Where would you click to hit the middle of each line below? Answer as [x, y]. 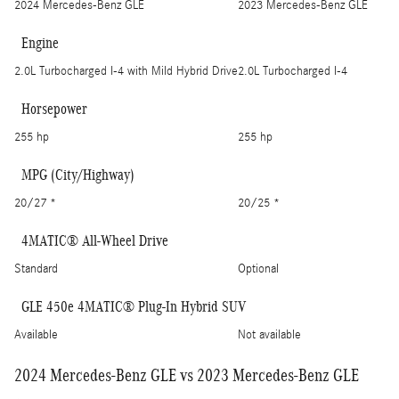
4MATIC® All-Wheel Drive [95, 241]
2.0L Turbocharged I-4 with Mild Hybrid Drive [126, 72]
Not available [269, 335]
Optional [258, 269]
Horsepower [54, 110]
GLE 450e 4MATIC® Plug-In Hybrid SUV [134, 307]
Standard [36, 269]
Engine [40, 44]
